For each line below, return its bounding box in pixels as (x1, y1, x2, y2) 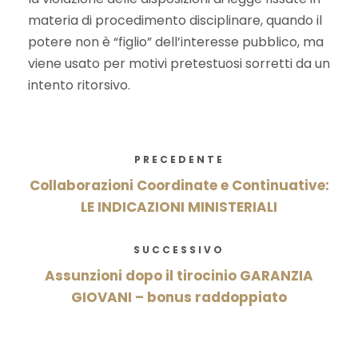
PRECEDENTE (133, 153, 225, 166)
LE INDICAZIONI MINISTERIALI (81, 197, 277, 217)
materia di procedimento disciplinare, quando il (28, 11, 322, 30)
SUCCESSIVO (133, 243, 225, 257)
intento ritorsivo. (28, 76, 130, 94)
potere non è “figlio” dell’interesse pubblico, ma (28, 33, 324, 51)
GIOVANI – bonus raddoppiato (71, 288, 287, 307)
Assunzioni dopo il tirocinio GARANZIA (45, 266, 313, 285)
